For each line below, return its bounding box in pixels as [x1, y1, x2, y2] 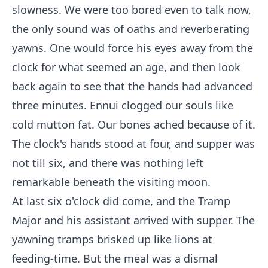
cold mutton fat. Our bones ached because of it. [12, 117, 255, 132]
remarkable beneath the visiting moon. [12, 175, 211, 189]
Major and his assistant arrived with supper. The [12, 213, 255, 227]
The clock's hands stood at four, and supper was [12, 136, 255, 151]
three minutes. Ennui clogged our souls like [12, 98, 233, 112]
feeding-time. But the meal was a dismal [12, 251, 218, 266]
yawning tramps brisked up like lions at [12, 232, 212, 246]
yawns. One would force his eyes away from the [12, 41, 253, 55]
